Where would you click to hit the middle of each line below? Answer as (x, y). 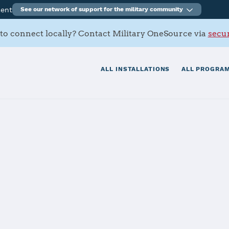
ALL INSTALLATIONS (135, 69)
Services (47, 197)
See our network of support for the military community (102, 9)
